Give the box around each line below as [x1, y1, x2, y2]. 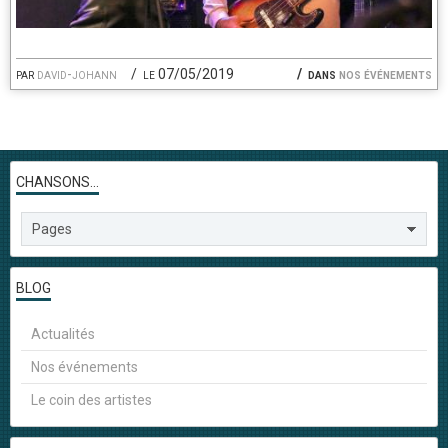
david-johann [37, 65, 117, 82]
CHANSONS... [16, 173, 99, 190]
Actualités [31, 325, 95, 342]
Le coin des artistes [31, 391, 152, 408]
